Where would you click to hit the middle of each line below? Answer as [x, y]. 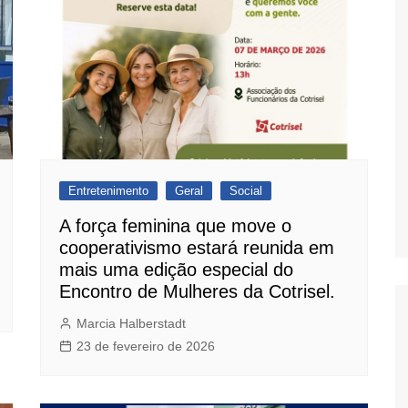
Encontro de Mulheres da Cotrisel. [197, 291]
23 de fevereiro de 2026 [146, 346]
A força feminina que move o [175, 225]
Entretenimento [108, 190]
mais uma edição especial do [176, 269]
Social [246, 190]
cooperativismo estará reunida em [197, 247]
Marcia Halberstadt [131, 323]
